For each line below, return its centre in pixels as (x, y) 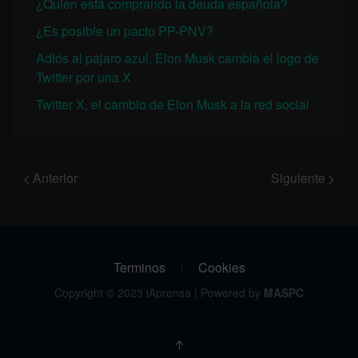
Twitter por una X (84, 77)
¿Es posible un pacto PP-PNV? (125, 31)
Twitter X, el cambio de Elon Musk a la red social (173, 104)
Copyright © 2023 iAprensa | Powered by (159, 292)
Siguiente (300, 178)
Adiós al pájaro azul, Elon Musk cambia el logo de (177, 58)
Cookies (221, 267)
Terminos (139, 267)
